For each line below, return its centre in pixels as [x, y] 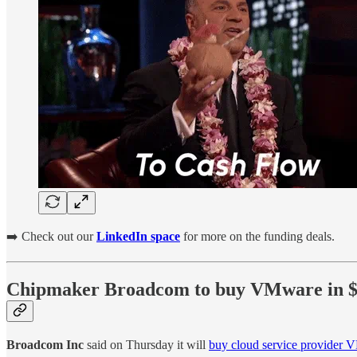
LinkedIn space [138, 236]
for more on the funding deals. [257, 236]
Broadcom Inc [45, 344]
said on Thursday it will [146, 344]
